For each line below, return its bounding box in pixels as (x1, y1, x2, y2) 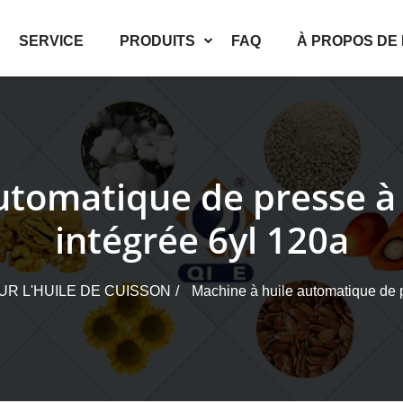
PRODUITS (120, 33, 195, 49)
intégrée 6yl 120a (54, 215, 349, 264)
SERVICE (19, 33, 84, 49)
